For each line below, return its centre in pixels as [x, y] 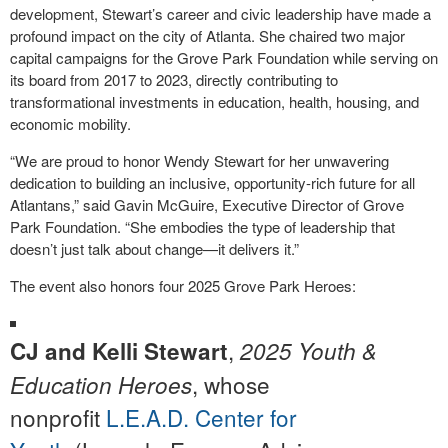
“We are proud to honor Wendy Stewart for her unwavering [199, 161]
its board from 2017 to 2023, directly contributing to [174, 80]
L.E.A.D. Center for [201, 417]
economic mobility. [70, 124]
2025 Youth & [305, 351]
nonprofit [58, 417]
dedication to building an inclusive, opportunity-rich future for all [212, 183]
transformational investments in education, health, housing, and [214, 102]
